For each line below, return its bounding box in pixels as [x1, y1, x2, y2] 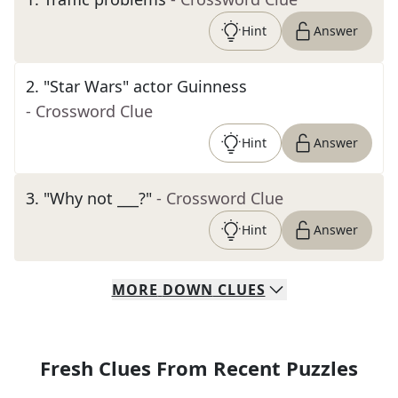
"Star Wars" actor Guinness [44, 76, 247, 97]
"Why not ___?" [44, 187, 152, 209]
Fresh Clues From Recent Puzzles [40, 354, 358, 381]
